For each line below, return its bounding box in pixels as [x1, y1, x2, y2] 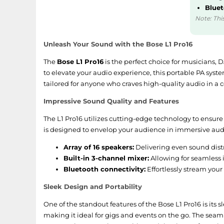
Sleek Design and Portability [43, 182, 142, 190]
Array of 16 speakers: [63, 143, 134, 151]
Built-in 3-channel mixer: [63, 154, 149, 162]
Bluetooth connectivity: [63, 165, 145, 173]
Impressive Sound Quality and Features [43, 97, 179, 105]
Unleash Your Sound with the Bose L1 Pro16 [43, 40, 192, 48]
